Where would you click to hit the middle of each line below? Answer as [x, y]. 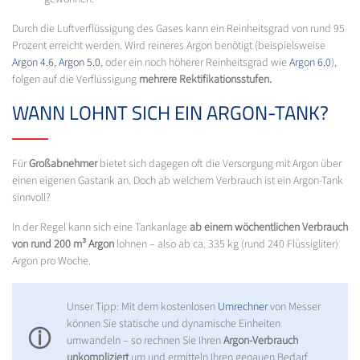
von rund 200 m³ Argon [63, 244]
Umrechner [243, 307]
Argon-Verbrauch [261, 340]
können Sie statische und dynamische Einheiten [174, 323]
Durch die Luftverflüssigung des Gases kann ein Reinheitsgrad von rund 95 [178, 29]
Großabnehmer [63, 164]
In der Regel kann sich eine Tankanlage [101, 227]
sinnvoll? [31, 197]
